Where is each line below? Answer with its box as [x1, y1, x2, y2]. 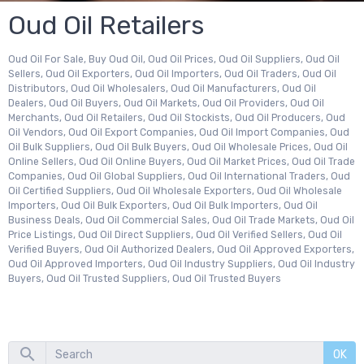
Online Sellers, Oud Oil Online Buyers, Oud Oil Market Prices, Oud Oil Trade [8, 156, 355, 167]
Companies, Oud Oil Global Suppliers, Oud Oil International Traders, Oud [8, 171, 350, 182]
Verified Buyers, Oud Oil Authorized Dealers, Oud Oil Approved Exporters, [8, 244, 354, 255]
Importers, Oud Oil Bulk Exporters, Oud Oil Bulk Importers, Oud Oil [8, 200, 318, 211]
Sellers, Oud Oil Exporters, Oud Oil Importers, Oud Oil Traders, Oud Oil [8, 68, 336, 80]
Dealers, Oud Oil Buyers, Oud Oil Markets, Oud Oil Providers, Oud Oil [8, 97, 324, 109]
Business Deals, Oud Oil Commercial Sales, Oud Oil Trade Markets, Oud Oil [8, 214, 354, 226]
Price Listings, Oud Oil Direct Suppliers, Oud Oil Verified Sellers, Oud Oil [8, 229, 342, 240]
